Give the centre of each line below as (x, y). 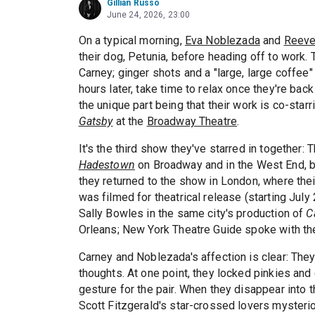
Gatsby (96, 122)
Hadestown (107, 165)
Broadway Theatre (192, 122)
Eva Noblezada (222, 41)
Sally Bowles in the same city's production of (192, 214)
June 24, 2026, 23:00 (148, 15)
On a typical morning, (131, 41)
